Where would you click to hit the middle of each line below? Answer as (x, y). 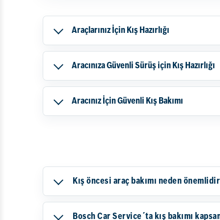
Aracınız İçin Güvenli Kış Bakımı (127, 101)
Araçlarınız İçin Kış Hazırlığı (121, 30)
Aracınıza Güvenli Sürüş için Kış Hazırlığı (143, 66)
